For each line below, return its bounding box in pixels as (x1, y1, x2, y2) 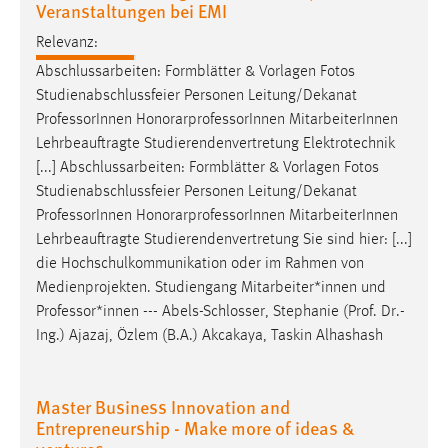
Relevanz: (36, 35, 98, 52)
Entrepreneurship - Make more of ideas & (36, 415, 355, 441)
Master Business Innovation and (36, 394, 290, 420)
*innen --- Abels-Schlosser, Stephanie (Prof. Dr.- (96, 304, 405, 321)
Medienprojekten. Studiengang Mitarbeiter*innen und (36, 280, 386, 297)
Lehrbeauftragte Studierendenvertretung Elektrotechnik (36, 136, 395, 153)
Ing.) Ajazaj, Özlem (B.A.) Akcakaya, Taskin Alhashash (36, 328, 383, 345)
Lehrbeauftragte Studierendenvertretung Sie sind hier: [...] (36, 232, 412, 249)
